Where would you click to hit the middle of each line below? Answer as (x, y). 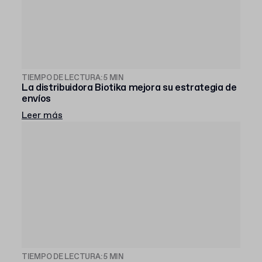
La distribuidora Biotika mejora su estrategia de (129, 88)
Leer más (42, 116)
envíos (36, 99)
